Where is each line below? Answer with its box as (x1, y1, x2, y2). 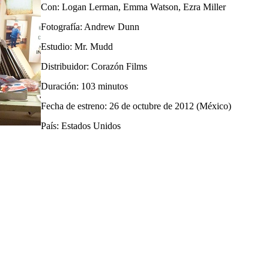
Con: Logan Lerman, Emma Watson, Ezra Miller (41, 1, 226, 12)
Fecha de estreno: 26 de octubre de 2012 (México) (41, 100, 231, 111)
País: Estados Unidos (41, 120, 121, 131)
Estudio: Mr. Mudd (41, 41, 113, 52)
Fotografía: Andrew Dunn (41, 21, 139, 32)
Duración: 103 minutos (41, 80, 128, 91)
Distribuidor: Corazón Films (41, 61, 147, 71)
